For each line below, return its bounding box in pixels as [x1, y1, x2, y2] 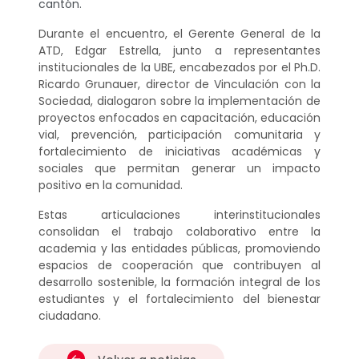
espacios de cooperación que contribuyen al [38, 256, 321, 273]
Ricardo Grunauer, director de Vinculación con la [38, 75, 321, 92]
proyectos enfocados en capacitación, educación [38, 109, 321, 126]
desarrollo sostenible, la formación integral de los [38, 273, 321, 290]
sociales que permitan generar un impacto [38, 159, 321, 176]
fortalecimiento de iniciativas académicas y [38, 143, 321, 159]
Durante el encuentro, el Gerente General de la [38, 25, 321, 42]
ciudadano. [38, 307, 101, 324]
